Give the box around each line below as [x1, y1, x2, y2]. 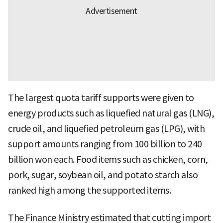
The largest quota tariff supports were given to [8, 92, 194, 104]
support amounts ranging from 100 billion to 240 [8, 138, 202, 150]
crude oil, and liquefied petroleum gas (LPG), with [8, 123, 205, 135]
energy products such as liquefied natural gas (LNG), [8, 108, 214, 119]
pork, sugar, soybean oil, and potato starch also [8, 169, 198, 181]
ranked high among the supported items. [8, 185, 171, 197]
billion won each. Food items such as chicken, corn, [8, 154, 208, 166]
